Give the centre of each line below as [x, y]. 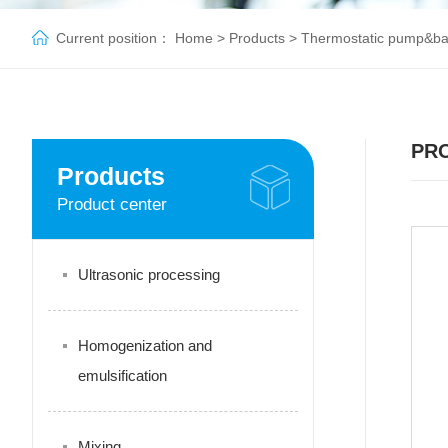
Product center [112, 204]
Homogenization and [145, 345]
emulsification [122, 375]
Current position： [115, 38]
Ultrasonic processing [149, 274]
